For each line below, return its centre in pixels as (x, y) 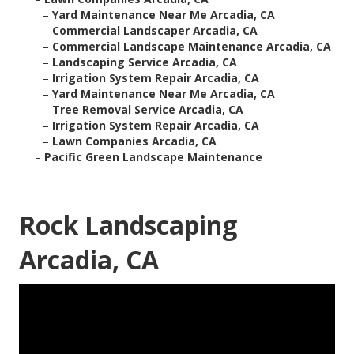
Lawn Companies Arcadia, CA (134, 141)
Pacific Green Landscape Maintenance (153, 157)
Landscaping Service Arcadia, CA (145, 62)
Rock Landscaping (128, 225)
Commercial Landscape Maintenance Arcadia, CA (192, 47)
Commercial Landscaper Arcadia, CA (155, 31)
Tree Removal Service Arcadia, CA (148, 110)
